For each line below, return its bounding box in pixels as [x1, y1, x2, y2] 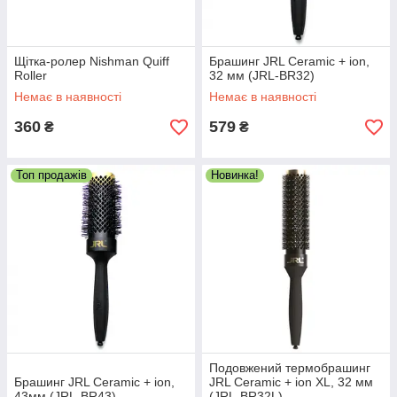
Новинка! [211, 168, 259, 182]
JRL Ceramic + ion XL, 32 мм [209, 375, 373, 389]
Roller [14, 68, 47, 82]
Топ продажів [16, 168, 87, 182]
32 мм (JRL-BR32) [209, 68, 315, 82]
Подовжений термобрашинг [209, 361, 370, 375]
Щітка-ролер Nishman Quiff [14, 54, 169, 68]
